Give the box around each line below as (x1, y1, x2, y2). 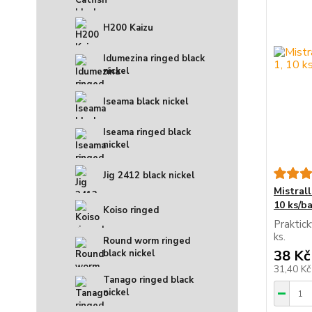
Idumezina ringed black (103, 52, 205, 65)
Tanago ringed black (103, 274, 194, 287)
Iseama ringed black (103, 126, 191, 139)
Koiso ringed (103, 204, 159, 217)
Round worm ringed (103, 235, 190, 248)
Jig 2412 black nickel (103, 169, 194, 182)
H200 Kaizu (103, 22, 153, 35)
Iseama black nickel (103, 95, 188, 109)
